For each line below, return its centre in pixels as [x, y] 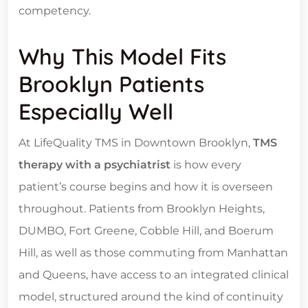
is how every [206, 165]
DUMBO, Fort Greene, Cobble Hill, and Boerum [146, 231]
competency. [56, 11]
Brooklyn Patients [111, 84]
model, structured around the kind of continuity [151, 297]
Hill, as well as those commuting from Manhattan [153, 253]
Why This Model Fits [122, 57]
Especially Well [96, 112]
